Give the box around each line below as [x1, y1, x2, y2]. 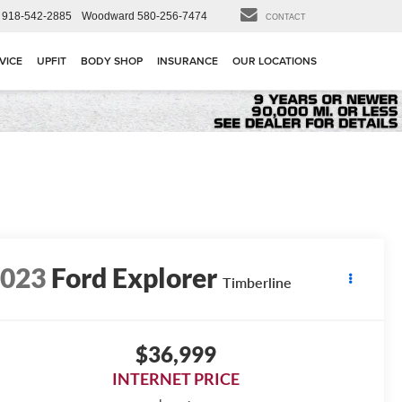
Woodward [82, 9, 135, 22]
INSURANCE [157, 53, 218, 69]
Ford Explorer [51, 261, 218, 294]
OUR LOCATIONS [232, 53, 317, 69]
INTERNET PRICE [111, 369, 240, 389]
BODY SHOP [81, 53, 143, 69]
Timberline [223, 274, 293, 292]
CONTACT [266, 13, 306, 22]
